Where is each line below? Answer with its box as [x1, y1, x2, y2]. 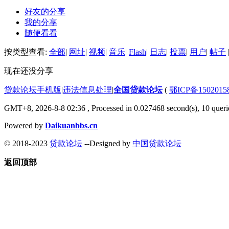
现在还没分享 [4, 66, 53, 75]
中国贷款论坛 [132, 139, 181, 148]
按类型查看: [4, 47, 49, 56]
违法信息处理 [63, 85, 112, 94]
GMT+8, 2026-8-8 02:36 [4, 103, 85, 112]
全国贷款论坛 [113, 85, 163, 94]
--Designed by [82, 139, 132, 148]
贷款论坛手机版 [4, 85, 61, 94]
